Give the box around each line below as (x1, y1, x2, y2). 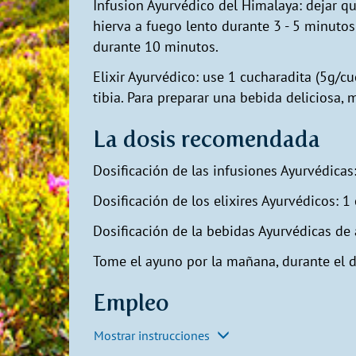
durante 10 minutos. (93, 37, 219, 56)
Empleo (93, 288, 169, 316)
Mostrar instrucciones (94, 327, 213, 344)
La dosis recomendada (93, 125, 320, 153)
